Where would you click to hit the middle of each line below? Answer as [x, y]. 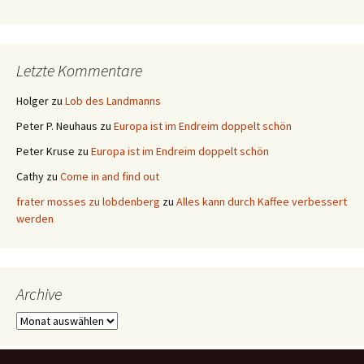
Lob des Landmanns [113, 101]
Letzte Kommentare [79, 71]
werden [35, 219]
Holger [32, 101]
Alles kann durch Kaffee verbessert [262, 202]
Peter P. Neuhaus [57, 126]
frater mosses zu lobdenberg [88, 202]
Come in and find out [110, 177]
